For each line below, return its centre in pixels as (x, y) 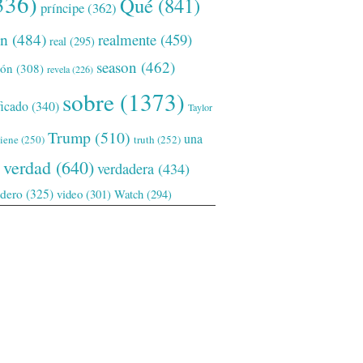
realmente (127, 39)
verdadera (126, 169)
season (117, 67)
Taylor (200, 107)
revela (58, 69)
